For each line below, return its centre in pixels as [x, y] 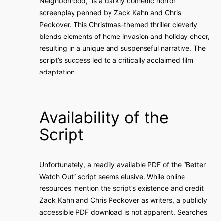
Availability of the [104, 118]
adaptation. [58, 72]
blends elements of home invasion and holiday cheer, [125, 36]
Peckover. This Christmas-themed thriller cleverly [118, 24]
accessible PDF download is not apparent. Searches [123, 212]
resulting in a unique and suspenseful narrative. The [123, 48]
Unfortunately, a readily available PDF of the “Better [123, 165]
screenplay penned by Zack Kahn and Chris [110, 13]
